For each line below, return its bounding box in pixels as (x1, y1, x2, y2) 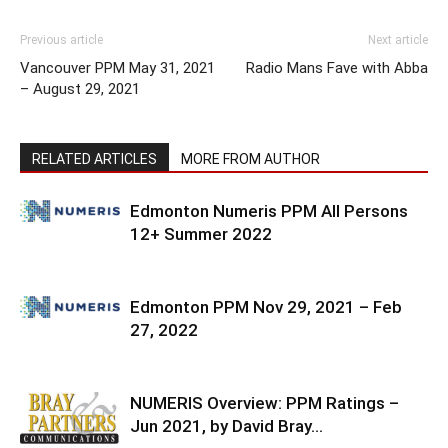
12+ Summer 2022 (130, 223, 272, 244)
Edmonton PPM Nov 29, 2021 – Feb (130, 296, 402, 317)
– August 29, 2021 (20, 79, 140, 98)
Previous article (20, 32, 103, 47)
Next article (368, 32, 428, 47)
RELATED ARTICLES (32, 150, 157, 167)
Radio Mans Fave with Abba (246, 58, 428, 77)
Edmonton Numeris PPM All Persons (130, 200, 408, 221)
